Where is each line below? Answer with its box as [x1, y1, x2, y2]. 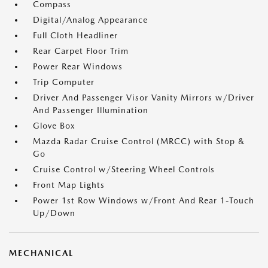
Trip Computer [33, 77, 95, 87]
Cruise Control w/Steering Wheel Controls [33, 165, 215, 174]
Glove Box [33, 121, 75, 130]
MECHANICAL [9, 248, 74, 258]
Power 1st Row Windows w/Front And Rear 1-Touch [33, 196, 254, 205]
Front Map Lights [33, 180, 105, 190]
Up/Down [33, 208, 75, 218]
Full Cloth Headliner [33, 31, 118, 40]
